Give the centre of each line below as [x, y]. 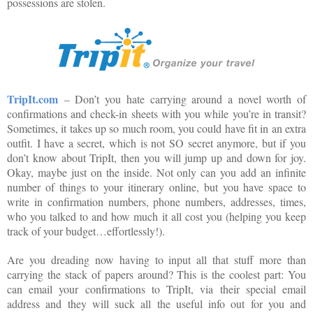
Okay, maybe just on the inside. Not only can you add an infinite [156, 173]
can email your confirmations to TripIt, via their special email [156, 289]
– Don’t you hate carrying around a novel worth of [182, 99]
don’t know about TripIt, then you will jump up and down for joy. [156, 158]
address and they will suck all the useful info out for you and [156, 304]
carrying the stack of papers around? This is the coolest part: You [156, 275]
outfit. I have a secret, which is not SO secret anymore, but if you [156, 143]
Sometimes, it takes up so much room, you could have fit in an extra [156, 129]
